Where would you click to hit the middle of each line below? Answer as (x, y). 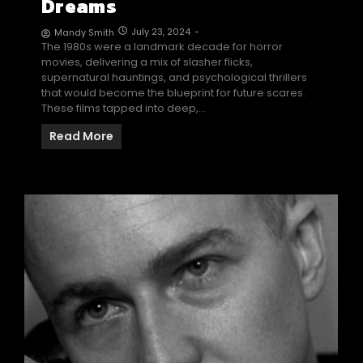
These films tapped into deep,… (124, 109)
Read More (81, 137)
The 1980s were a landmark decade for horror (162, 47)
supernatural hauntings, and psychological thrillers (174, 78)
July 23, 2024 (161, 32)
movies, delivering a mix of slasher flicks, (147, 62)
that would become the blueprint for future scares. (173, 93)
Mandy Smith (84, 33)
